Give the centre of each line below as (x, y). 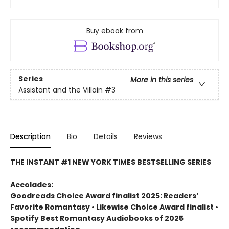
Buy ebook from (114, 31)
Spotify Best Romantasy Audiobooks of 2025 (97, 219)
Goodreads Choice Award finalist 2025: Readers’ (104, 196)
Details (106, 137)
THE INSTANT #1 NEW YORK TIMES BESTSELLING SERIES (111, 162)
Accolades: (32, 185)
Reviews (148, 137)
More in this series (162, 79)
